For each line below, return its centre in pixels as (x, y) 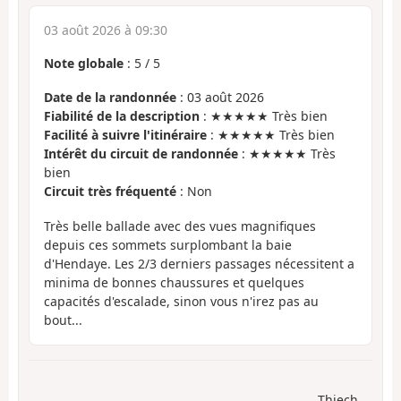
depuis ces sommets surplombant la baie (168, 244)
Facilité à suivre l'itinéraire (125, 135)
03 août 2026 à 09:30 (106, 30)
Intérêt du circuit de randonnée (141, 154)
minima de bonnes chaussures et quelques (174, 282)
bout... (63, 320)
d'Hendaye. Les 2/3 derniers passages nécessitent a (199, 263)
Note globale (84, 63)
